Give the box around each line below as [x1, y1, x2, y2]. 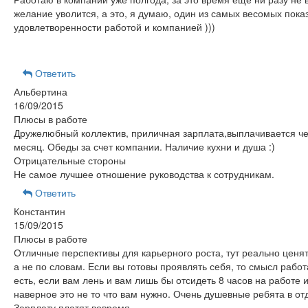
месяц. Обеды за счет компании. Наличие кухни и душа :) [13, 140, 275, 153]
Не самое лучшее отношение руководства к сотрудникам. [13, 167, 274, 181]
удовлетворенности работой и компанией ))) [13, 20, 215, 34]
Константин [13, 204, 65, 218]
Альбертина [13, 85, 67, 98]
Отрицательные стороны [13, 153, 126, 167]
